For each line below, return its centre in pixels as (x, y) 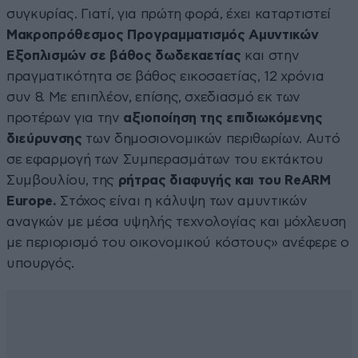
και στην (272, 56)
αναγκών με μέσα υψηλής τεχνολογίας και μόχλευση (177, 222)
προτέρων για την (65, 118)
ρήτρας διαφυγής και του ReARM (224, 181)
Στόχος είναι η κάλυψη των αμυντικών (184, 201)
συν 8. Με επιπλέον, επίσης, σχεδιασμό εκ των (154, 97)
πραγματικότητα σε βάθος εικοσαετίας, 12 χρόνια (165, 77)
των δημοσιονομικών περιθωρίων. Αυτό (213, 139)
